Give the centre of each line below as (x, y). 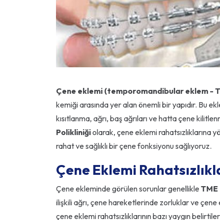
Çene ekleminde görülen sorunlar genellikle (128, 189)
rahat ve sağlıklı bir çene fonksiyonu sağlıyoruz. (134, 146)
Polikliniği (73, 132)
